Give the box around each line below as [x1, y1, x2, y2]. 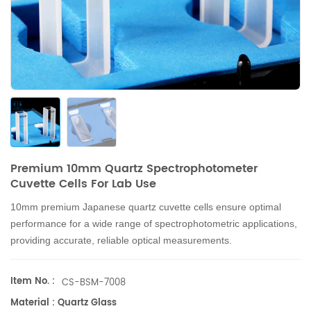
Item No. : [10, 274, 55, 289]
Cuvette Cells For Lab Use [10, 175, 156, 193]
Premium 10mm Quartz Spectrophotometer [10, 160, 258, 178]
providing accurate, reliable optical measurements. [10, 235, 232, 246]
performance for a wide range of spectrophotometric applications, [10, 218, 297, 229]
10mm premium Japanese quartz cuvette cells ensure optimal [10, 201, 281, 212]
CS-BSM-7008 [62, 276, 126, 291]
